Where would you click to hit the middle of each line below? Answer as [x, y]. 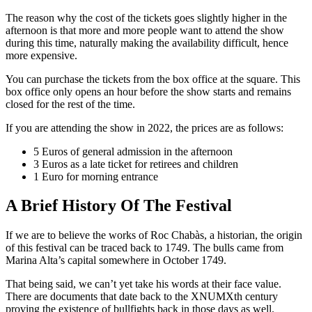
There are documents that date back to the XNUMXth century [142, 297]
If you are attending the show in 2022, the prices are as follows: [145, 127]
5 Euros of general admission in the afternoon [133, 151]
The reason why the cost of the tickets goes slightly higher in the [146, 17]
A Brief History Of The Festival [119, 206]
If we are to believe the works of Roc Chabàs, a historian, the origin [154, 235]
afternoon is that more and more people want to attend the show [145, 30]
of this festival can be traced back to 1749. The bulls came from [145, 248]
